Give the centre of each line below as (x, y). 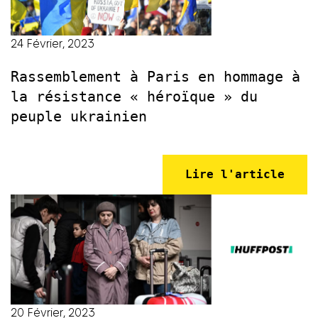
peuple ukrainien (79, 117)
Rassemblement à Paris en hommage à (155, 77)
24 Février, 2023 (53, 44)
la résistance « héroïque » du (134, 97)
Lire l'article (235, 175)
